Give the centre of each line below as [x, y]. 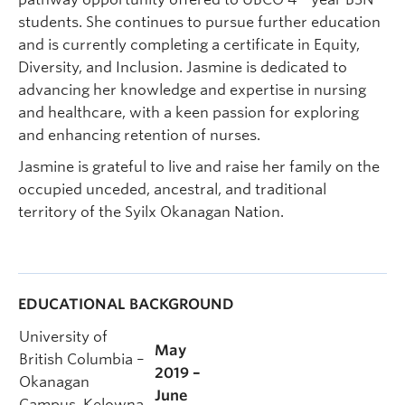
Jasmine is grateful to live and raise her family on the [199, 167]
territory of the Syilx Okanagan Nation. [151, 212]
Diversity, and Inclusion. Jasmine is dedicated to [183, 67]
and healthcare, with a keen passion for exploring [188, 113]
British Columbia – [82, 359]
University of [63, 337]
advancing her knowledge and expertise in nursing [192, 90]
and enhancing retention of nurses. [139, 135]
